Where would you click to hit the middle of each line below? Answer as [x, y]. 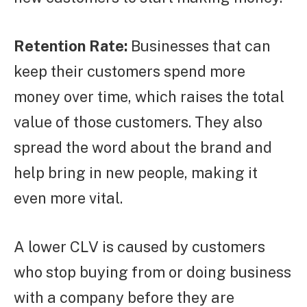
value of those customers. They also [138, 122]
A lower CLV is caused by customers [139, 247]
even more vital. [68, 198]
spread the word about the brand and [143, 148]
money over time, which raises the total [149, 97]
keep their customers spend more [130, 72]
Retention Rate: [71, 46]
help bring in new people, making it [136, 173]
